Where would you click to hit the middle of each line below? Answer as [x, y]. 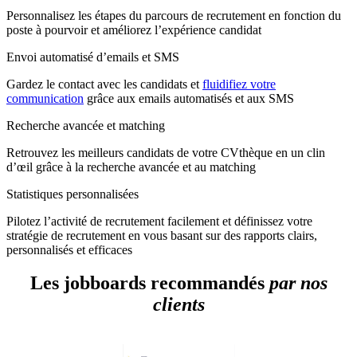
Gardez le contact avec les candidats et [104, 84]
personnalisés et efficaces [69, 249]
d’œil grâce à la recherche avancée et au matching [131, 167]
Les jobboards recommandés [149, 283]
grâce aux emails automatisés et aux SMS [189, 98]
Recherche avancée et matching [86, 125]
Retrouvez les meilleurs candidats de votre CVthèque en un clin [166, 152]
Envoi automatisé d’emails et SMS [93, 57]
